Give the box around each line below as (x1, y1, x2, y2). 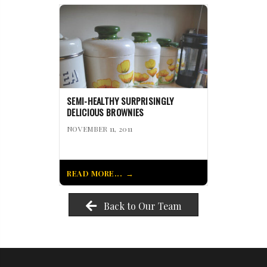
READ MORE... (67, 168, 122, 179)
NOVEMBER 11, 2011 (67, 124, 133, 134)
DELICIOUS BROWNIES (67, 105, 144, 119)
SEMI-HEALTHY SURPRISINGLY (67, 94, 174, 108)
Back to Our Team (104, 200, 181, 213)
